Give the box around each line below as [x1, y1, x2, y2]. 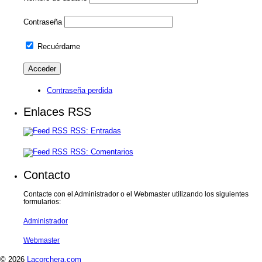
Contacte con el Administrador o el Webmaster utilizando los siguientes [23, 190, 249, 198]
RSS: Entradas [68, 126, 121, 135]
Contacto [23, 168, 70, 181]
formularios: [23, 198, 61, 206]
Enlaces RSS [23, 105, 91, 118]
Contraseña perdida [47, 86, 112, 95]
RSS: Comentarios [68, 147, 133, 156]
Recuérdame [35, 42, 80, 51]
